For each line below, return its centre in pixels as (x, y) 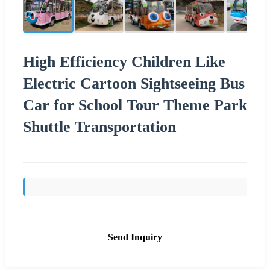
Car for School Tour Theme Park (135, 105)
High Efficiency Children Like (124, 61)
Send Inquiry (135, 237)
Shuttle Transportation (99, 127)
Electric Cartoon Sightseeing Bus (134, 83)
